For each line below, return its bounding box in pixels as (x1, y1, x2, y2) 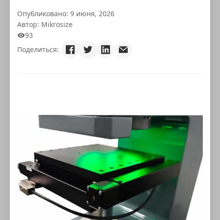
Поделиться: (17, 45, 59, 54)
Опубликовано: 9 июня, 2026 (17, 9, 114, 18)
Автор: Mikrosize (17, 20, 73, 29)
